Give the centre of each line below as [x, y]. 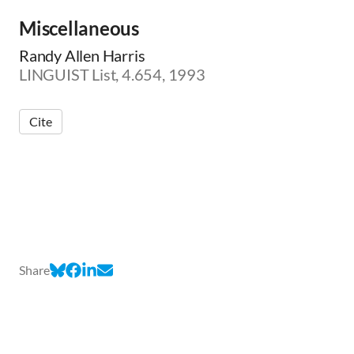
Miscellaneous [79, 28]
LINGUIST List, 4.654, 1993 [112, 74]
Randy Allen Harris [82, 55]
